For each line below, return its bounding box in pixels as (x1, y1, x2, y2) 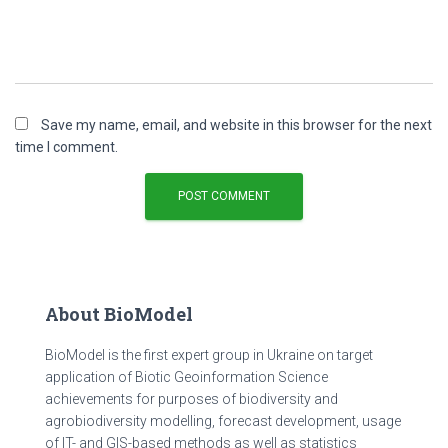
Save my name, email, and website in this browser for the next (41, 117, 432, 133)
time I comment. (15, 139, 118, 155)
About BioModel (45, 302, 193, 326)
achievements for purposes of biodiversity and (45, 391, 338, 407)
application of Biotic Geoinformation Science (45, 369, 328, 385)
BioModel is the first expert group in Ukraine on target (45, 347, 373, 363)
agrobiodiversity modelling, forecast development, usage (45, 413, 401, 429)
